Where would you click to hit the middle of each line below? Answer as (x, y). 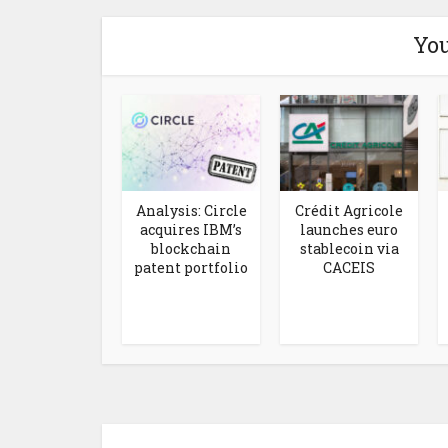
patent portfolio (191, 267)
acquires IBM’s (191, 229)
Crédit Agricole (349, 210)
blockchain (191, 248)
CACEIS (349, 267)
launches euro (349, 229)
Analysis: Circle (191, 210)
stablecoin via (349, 248)
